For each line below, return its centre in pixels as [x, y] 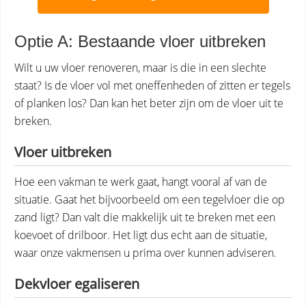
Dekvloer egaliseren [77, 284]
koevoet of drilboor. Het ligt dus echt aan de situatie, [141, 235]
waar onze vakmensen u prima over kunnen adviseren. [145, 253]
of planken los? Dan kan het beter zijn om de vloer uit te [149, 103]
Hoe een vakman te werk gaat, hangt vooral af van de [141, 182]
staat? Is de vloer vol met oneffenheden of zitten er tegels [152, 85]
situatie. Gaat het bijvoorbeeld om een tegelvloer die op [150, 199]
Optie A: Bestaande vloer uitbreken [140, 41]
